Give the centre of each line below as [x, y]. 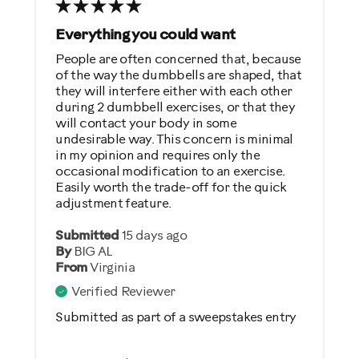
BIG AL [93, 252]
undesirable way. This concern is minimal [174, 140]
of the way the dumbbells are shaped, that [179, 76]
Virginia [113, 268]
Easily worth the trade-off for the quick [171, 188]
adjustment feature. [113, 204]
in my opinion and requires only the [158, 156]
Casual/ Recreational [131, 118]
